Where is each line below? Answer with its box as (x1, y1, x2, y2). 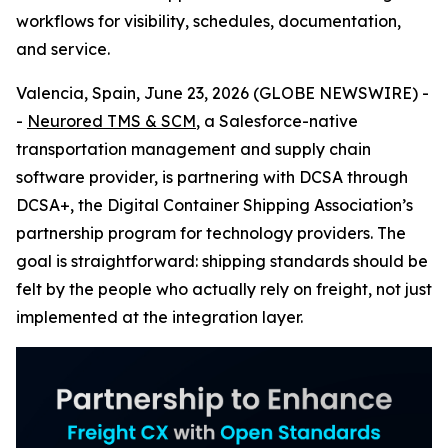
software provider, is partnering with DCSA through (16, 167, 408, 187)
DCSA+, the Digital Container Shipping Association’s (16, 195, 413, 215)
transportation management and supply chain (16, 139, 371, 159)
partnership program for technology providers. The (16, 223, 406, 243)
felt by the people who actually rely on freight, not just (16, 279, 432, 299)
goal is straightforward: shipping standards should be (16, 251, 428, 271)
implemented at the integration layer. (16, 307, 303, 327)
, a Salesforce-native (196, 111, 358, 131)
